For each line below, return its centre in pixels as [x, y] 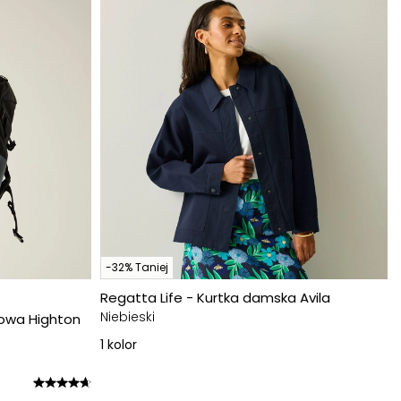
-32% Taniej [137, 267]
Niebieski [128, 317]
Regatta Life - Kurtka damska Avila [215, 298]
